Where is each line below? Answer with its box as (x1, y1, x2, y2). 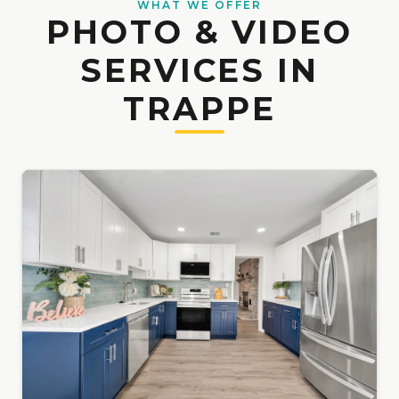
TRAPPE (123, 89, 276, 129)
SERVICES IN (80, 51, 319, 91)
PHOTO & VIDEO (46, 12, 353, 53)
